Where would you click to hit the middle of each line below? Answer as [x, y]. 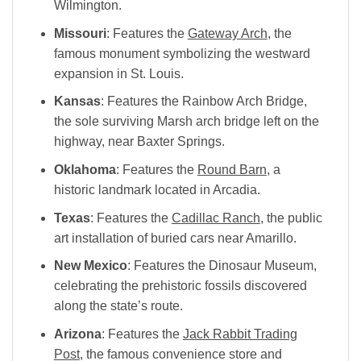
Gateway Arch [227, 33]
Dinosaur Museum [261, 266]
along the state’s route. [118, 306]
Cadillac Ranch [216, 218]
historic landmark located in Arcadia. [157, 189]
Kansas [77, 102]
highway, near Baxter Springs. [139, 142]
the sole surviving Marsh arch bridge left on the [186, 122]
